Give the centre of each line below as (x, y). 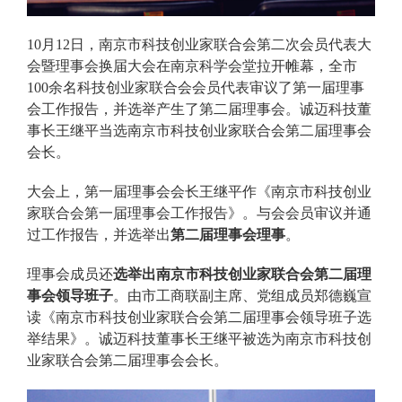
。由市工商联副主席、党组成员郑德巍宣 (242, 295)
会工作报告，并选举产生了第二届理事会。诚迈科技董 (199, 109)
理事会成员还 (70, 274)
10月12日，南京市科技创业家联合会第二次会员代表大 (199, 44)
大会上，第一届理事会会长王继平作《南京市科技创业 (199, 191)
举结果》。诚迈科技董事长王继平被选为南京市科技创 (199, 338)
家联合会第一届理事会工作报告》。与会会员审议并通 (199, 213)
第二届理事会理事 (228, 234)
